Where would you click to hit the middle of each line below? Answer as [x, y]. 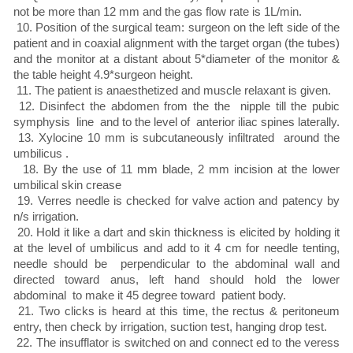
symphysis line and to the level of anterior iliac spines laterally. [176, 122]
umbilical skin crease [67, 185]
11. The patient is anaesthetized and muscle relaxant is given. [172, 91]
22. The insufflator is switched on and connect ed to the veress [176, 343]
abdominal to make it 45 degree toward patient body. [150, 295]
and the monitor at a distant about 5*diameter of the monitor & [176, 59]
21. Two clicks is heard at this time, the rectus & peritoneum [176, 311]
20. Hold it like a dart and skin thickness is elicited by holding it [176, 232]
